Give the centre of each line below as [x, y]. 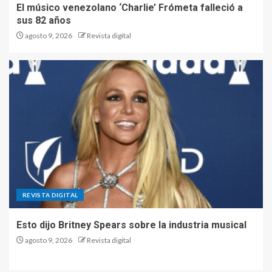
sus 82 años [44, 21]
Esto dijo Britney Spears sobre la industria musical [131, 225]
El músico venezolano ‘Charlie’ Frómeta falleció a [130, 8]
